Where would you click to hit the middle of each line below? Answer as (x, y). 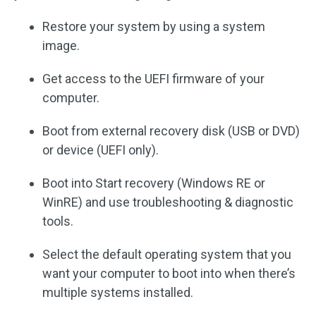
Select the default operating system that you (167, 254)
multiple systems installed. (118, 292)
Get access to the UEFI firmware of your (153, 78)
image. (61, 45)
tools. (58, 221)
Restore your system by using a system (154, 26)
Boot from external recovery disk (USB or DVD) (171, 130)
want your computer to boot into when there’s (169, 273)
